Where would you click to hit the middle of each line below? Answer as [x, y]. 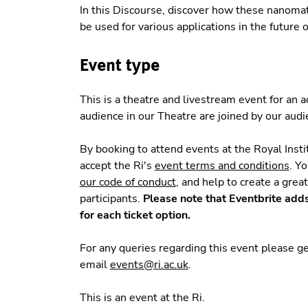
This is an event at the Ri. [143, 298]
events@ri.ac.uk [149, 265]
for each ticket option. [135, 216]
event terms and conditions [222, 166]
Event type [119, 64]
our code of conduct [128, 183]
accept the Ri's [117, 166]
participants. [111, 199]
